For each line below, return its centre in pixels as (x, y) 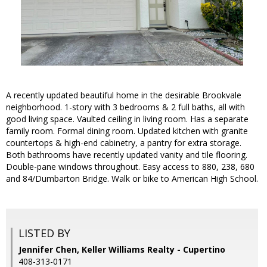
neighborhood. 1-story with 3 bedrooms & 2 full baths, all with (125, 107)
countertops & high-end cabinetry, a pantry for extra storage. (124, 143)
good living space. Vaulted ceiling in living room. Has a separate (127, 119)
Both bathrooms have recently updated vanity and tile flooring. (127, 155)
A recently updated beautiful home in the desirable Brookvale (124, 95)
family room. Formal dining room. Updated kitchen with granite (127, 131)
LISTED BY (44, 233)
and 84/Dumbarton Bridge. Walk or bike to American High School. (132, 179)
